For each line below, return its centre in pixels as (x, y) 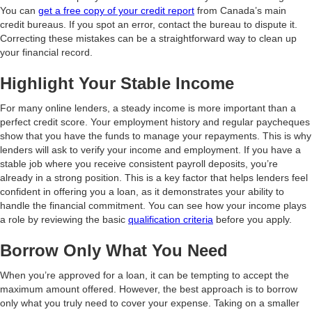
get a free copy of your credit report (116, 10)
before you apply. (252, 219)
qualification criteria (171, 219)
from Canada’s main (240, 10)
